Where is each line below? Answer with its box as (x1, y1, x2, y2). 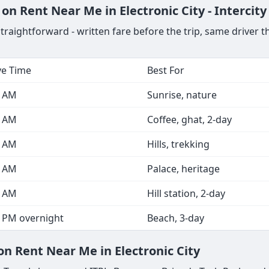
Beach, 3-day (147, 211, 204, 225)
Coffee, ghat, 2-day (147, 112, 232, 126)
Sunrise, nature (147, 88, 217, 101)
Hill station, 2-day (147, 186, 225, 200)
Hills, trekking (147, 137, 210, 151)
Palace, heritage (147, 162, 220, 175)
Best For (147, 63, 184, 77)
